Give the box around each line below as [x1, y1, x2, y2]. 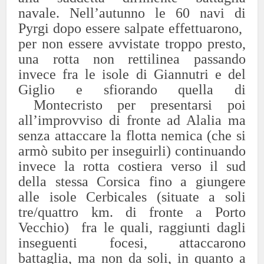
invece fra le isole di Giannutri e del [18, 67, 246, 82]
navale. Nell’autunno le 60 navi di [18, 5, 246, 21]
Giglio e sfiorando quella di [18, 82, 246, 97]
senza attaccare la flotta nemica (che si [18, 128, 246, 143]
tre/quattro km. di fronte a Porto [18, 204, 246, 220]
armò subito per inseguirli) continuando [18, 143, 246, 159]
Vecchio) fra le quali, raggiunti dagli [18, 220, 246, 235]
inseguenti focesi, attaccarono [18, 235, 246, 250]
